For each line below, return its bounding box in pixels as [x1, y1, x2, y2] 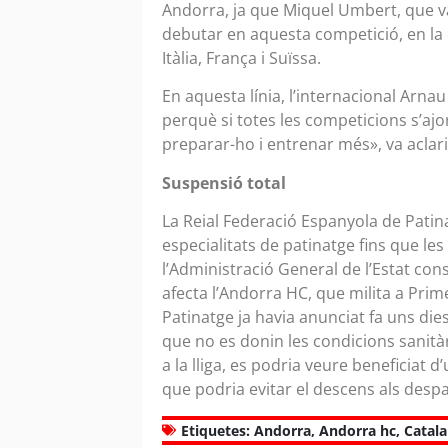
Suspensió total [162, 171, 286, 194]
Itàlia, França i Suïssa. [162, 47, 325, 69]
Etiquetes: [181, 420, 250, 440]
